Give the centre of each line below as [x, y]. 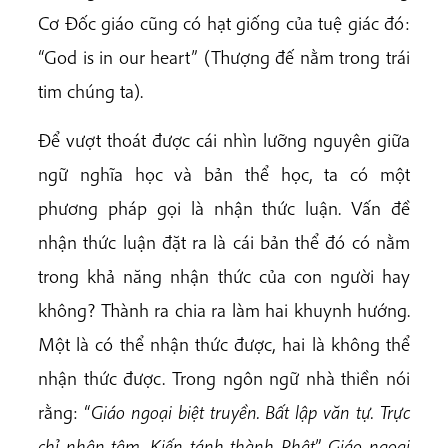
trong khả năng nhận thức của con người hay [224, 275]
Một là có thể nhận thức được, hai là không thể [224, 343]
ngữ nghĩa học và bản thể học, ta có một [224, 173]
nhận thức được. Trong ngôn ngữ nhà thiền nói [224, 377]
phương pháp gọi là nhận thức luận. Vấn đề [224, 207]
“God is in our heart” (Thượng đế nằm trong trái [224, 56]
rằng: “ [64, 411]
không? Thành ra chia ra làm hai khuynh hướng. [224, 309]
